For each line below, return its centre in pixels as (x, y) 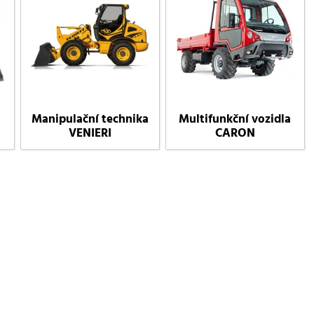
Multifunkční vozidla (235, 119)
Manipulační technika (90, 119)
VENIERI (90, 133)
